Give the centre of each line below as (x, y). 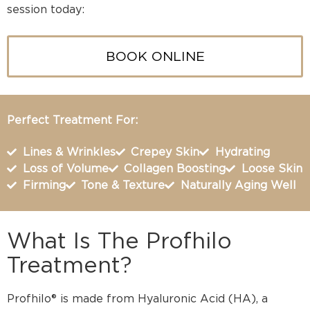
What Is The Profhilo (119, 240)
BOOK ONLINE (155, 56)
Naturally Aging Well (238, 185)
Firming (44, 185)
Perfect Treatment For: (72, 120)
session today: (46, 10)
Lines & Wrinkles (69, 152)
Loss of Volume (65, 168)
